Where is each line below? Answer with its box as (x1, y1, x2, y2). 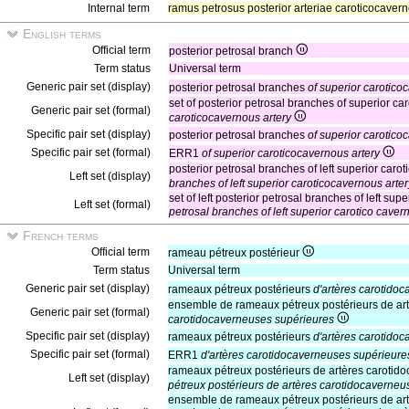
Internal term (88, 2, 150, 15)
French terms (19, 228, 99, 243)
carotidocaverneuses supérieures (168, 313, 334, 326)
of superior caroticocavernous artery (202, 147, 380, 160)
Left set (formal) (74, 198, 151, 211)
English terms (19, 26, 101, 41)
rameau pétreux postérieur (168, 246, 302, 259)
